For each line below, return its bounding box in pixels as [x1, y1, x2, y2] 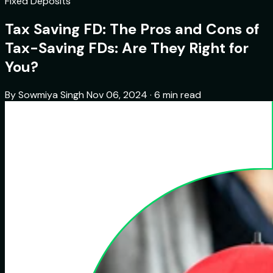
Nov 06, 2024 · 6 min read [87, 88, 201, 101]
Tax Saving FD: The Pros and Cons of [5, 19, 259, 39]
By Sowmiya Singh [5, 88, 84, 101]
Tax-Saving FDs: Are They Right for [5, 38, 249, 58]
